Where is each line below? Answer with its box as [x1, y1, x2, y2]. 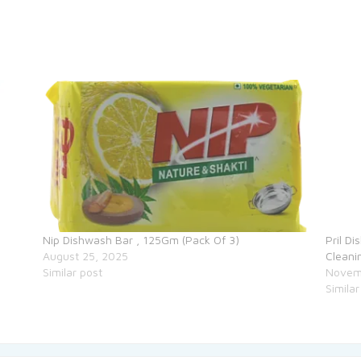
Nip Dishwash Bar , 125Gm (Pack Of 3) [43, 233, 240, 247]
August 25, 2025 [43, 249, 129, 263]
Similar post [43, 265, 103, 280]
